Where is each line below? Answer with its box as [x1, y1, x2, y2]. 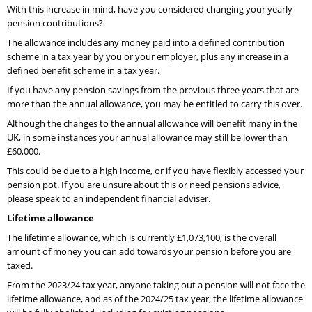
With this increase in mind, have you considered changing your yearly [7, 3, 292, 15]
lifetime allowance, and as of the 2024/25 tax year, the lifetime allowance [7, 292, 303, 305]
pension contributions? [7, 17, 103, 29]
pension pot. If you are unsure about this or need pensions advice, [7, 178, 281, 191]
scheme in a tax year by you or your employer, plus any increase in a [7, 50, 288, 63]
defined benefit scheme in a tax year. [7, 64, 159, 77]
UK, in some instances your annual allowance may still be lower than [7, 131, 288, 143]
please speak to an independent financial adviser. [7, 192, 210, 205]
